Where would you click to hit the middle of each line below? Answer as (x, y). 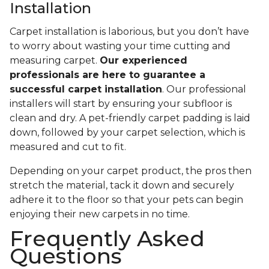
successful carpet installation (86, 89)
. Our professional (204, 89)
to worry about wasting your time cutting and (120, 46)
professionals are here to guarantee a (107, 75)
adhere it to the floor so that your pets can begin (126, 200)
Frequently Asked (107, 239)
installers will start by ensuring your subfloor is (121, 104)
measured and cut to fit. (69, 147)
